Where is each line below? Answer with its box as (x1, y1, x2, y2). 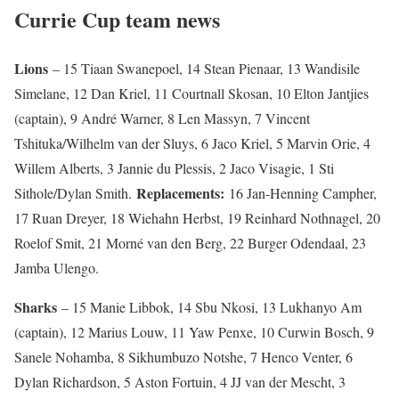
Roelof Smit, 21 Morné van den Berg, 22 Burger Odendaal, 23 (14, 232, 366, 252)
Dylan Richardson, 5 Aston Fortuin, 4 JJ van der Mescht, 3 (14, 371, 346, 391)
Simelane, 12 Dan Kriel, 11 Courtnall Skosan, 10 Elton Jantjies (14, 83, 369, 102)
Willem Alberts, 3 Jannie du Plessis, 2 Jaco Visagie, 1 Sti (14, 158, 334, 177)
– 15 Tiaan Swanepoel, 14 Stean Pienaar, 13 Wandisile (48, 58, 360, 77)
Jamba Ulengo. (14, 257, 99, 277)
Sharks (14, 296, 57, 317)
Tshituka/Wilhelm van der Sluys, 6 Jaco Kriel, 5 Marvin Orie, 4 (14, 133, 370, 152)
